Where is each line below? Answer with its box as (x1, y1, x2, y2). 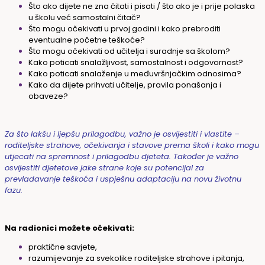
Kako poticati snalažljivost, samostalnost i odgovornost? (28, 56, 243, 68)
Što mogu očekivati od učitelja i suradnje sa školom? (28, 45, 232, 57)
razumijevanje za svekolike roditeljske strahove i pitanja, (28, 252, 246, 264)
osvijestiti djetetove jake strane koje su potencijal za (5, 161, 204, 173)
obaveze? (28, 90, 70, 102)
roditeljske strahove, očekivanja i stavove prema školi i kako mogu (5, 139, 259, 151)
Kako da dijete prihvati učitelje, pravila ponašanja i (28, 79, 221, 91)
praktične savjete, (28, 241, 99, 253)
